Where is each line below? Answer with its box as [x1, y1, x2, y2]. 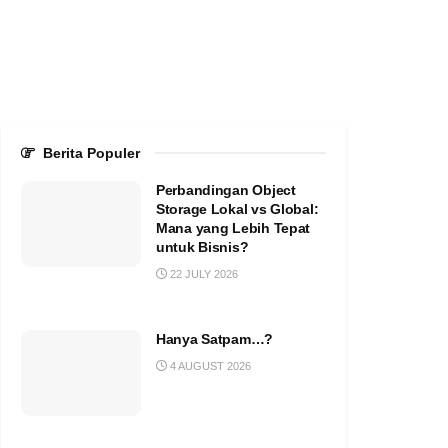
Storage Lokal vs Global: [156, 201, 319, 218]
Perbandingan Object [156, 182, 296, 199]
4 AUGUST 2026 [167, 360, 251, 373]
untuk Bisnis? [156, 239, 249, 256]
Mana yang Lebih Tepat [156, 220, 311, 237]
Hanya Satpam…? [156, 331, 274, 348]
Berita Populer [43, 145, 140, 162]
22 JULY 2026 [167, 268, 238, 281]
